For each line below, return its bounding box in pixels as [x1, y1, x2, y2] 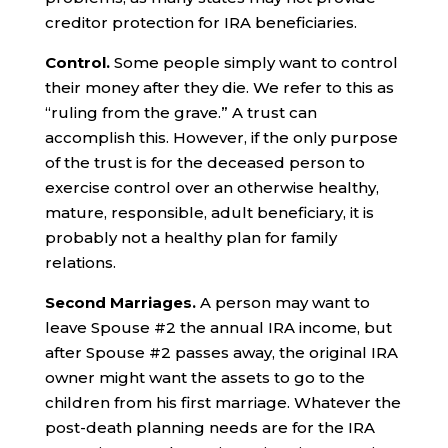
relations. [44, 252, 116, 272]
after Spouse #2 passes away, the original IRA [44, 342, 398, 362]
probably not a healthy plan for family [44, 227, 337, 247]
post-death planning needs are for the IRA [44, 417, 375, 437]
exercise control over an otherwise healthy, [44, 177, 379, 197]
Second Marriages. [44, 292, 200, 312]
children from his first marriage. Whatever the [44, 392, 401, 412]
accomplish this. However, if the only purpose [44, 127, 398, 147]
